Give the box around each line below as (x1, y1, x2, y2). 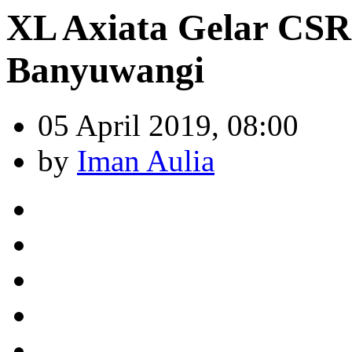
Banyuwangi (6, 49, 204, 90)
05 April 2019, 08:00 (38, 108, 299, 143)
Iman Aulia (77, 144, 214, 178)
